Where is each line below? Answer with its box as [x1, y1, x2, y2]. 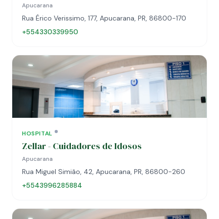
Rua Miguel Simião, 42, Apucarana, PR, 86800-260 [22, 167, 185, 176]
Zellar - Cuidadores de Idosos [22, 140, 142, 152]
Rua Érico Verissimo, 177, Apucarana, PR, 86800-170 [22, 14, 186, 22]
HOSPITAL [22, 130, 52, 137]
